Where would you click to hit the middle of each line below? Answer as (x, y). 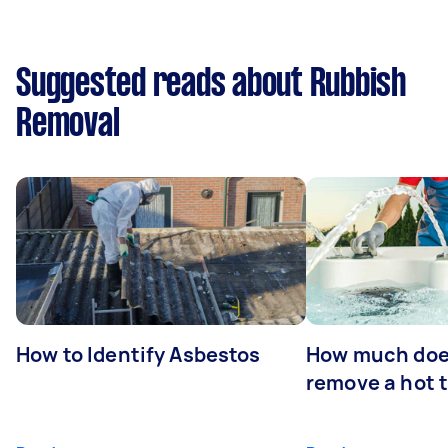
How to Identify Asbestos (138, 354)
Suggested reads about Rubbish (211, 84)
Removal (68, 124)
